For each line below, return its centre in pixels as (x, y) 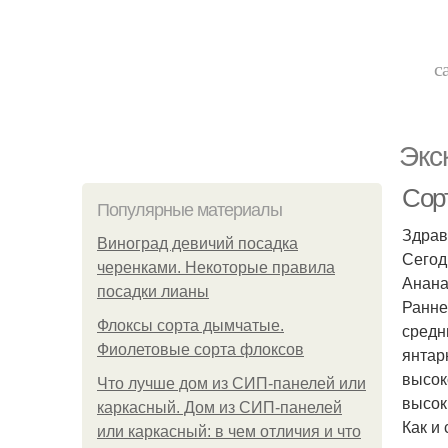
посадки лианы (153, 291)
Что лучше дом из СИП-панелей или (231, 383)
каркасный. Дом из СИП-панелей (219, 407)
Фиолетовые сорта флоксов (200, 349)
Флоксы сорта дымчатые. (190, 325)
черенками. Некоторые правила (216, 267)
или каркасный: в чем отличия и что (229, 431)
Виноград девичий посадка (197, 243)
